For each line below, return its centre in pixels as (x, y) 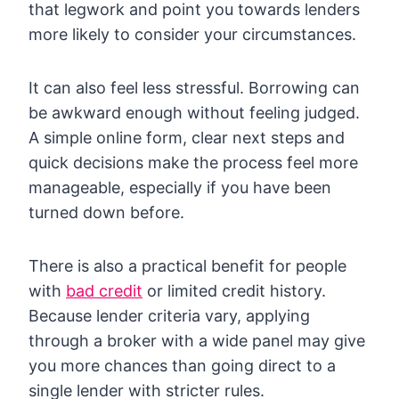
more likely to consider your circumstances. (192, 34)
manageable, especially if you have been (180, 187)
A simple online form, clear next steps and (187, 137)
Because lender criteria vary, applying (169, 315)
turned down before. (106, 212)
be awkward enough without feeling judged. (194, 112)
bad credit (104, 290)
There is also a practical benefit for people (187, 265)
